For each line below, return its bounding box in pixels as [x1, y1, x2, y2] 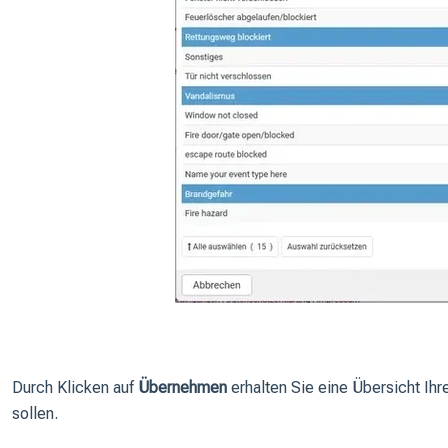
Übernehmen [137, 378, 227, 398]
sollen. [11, 404, 58, 424]
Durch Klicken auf [11, 378, 138, 398]
